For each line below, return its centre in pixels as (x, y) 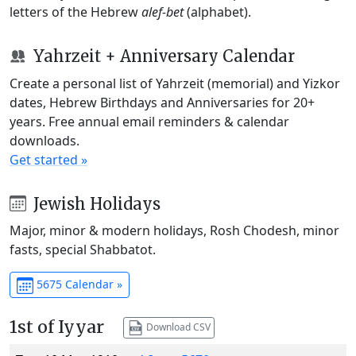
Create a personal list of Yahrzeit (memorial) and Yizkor (175, 83)
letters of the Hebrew (75, 12)
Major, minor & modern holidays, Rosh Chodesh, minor (174, 231)
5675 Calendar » (77, 284)
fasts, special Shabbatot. (83, 250)
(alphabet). (217, 12)
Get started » (48, 159)
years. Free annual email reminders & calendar (149, 121)
